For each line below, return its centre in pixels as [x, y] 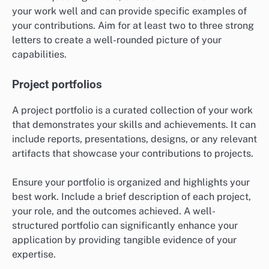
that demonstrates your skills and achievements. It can [134, 124]
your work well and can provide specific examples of [129, 11]
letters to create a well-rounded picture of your [117, 40]
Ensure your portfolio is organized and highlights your [131, 182]
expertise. [34, 254]
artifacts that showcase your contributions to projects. [133, 153]
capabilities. [39, 55]
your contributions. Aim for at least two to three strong [133, 26]
